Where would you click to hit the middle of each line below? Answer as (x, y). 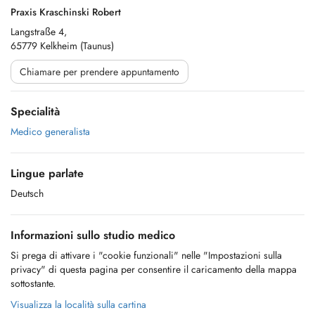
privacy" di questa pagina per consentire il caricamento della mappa (154, 269)
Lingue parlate (47, 173)
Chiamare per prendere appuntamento (99, 72)
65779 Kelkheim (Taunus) (62, 46)
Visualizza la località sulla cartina (78, 304)
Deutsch (27, 193)
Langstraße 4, (39, 32)
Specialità (35, 111)
